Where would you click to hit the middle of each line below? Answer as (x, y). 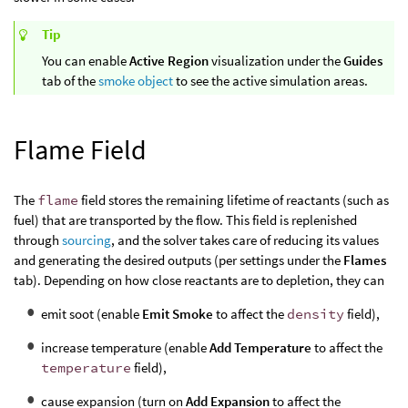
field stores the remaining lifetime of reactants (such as (234, 200)
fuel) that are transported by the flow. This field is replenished (185, 220)
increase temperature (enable (125, 347)
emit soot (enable (92, 314)
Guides (363, 61)
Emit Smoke (178, 314)
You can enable (86, 61)
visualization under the (276, 61)
